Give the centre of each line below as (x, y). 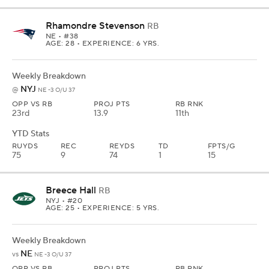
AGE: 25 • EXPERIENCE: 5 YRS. (103, 208)
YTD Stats (31, 134)
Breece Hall (71, 190)
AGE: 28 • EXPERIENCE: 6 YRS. (103, 43)
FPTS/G (222, 146)
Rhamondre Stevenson (95, 26)
